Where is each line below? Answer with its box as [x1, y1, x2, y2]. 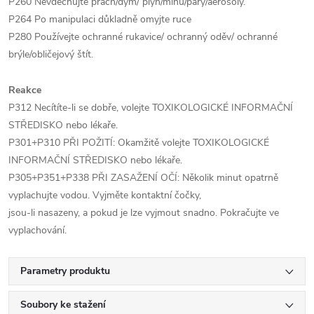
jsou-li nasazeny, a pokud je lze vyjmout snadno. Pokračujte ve [8, 206, 279, 219]
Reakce [8, 83, 41, 97]
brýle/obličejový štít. [8, 48, 93, 61]
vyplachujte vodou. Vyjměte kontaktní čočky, [8, 189, 201, 202]
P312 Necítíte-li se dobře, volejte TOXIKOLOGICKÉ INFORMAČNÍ [8, 101, 293, 114]
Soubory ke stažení [20, 298, 106, 311]
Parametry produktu [20, 264, 110, 278]
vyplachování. [8, 224, 67, 237]
